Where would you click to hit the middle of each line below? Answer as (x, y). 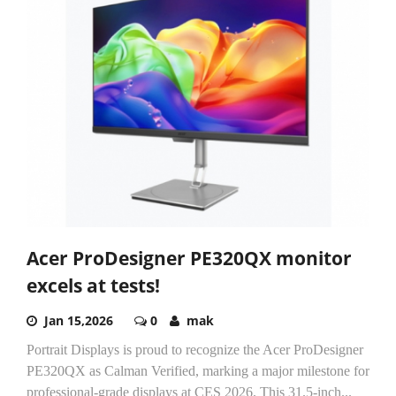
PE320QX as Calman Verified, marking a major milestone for (198, 370)
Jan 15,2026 (79, 320)
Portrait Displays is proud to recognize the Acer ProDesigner (195, 349)
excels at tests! (93, 285)
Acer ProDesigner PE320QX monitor (189, 258)
